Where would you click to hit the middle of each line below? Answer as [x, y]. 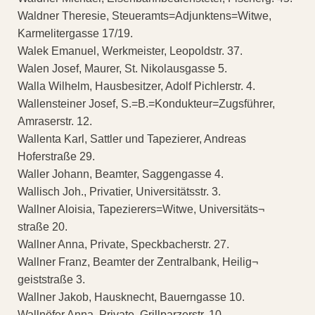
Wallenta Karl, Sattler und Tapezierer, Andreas [132, 139]
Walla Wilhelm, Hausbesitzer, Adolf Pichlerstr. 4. [136, 86]
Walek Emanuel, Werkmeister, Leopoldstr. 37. [130, 51]
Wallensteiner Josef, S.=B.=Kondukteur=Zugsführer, [146, 104]
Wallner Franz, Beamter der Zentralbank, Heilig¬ [138, 262]
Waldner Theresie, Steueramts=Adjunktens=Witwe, [144, 16]
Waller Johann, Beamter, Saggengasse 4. [121, 174]
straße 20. [43, 227]
